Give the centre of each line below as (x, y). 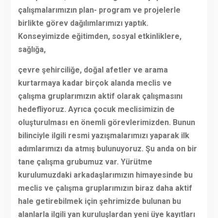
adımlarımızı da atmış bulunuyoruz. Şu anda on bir (107, 149)
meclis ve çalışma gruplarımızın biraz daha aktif (105, 188)
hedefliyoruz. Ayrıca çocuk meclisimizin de (96, 109)
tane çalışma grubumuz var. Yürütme (85, 162)
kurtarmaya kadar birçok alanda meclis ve (95, 83)
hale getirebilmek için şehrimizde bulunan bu (99, 201)
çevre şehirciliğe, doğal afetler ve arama (93, 70)
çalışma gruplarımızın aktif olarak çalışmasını (100, 96)
